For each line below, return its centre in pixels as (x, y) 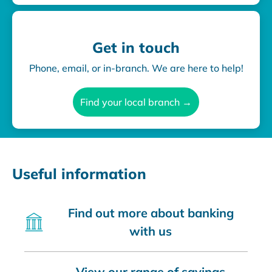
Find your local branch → (136, 102)
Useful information (79, 173)
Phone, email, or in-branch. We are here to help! (136, 68)
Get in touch (136, 47)
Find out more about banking (151, 212)
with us (151, 231)
